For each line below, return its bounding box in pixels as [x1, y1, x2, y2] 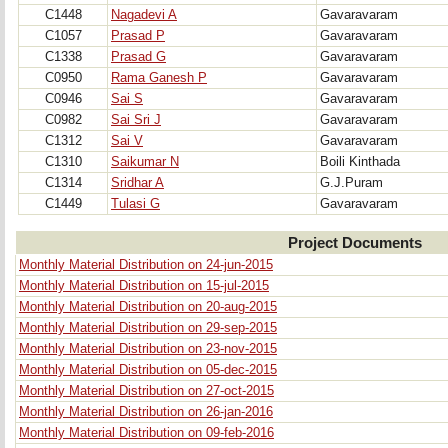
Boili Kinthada [320, 155, 400, 169]
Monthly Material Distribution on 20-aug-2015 [19, 300, 277, 314]
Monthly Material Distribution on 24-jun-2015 [19, 258, 273, 272]
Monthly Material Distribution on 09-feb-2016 [19, 426, 274, 440]
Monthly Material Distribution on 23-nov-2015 [19, 342, 277, 356]
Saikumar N [111, 155, 179, 169]
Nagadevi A [111, 8, 177, 22]
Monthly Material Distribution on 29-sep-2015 [19, 321, 277, 335]
